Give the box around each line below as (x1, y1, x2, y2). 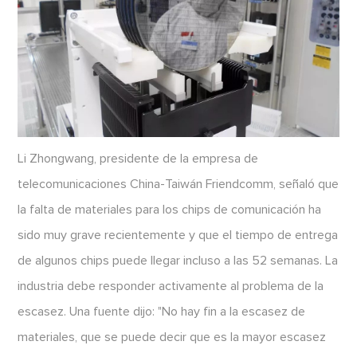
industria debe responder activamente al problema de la (18, 280, 324, 293)
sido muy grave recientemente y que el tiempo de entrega (18, 229, 339, 242)
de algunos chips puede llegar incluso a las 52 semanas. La (18, 254, 339, 268)
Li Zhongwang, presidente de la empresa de (18, 152, 259, 166)
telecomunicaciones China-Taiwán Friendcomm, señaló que (18, 178, 339, 191)
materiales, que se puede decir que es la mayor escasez (18, 331, 327, 344)
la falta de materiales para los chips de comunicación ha (18, 203, 322, 217)
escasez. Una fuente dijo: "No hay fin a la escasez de (18, 305, 306, 319)
